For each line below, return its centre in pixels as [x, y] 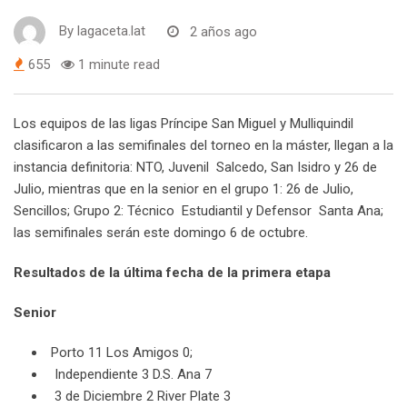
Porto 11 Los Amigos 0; [122, 353]
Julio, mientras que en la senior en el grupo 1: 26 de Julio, [184, 189]
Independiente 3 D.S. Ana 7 [131, 375]
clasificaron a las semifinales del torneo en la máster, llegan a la [203, 146]
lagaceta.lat [111, 31]
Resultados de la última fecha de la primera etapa [172, 273]
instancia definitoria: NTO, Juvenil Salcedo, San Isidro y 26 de [195, 168]
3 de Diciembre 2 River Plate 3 [141, 397]
